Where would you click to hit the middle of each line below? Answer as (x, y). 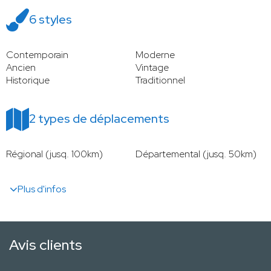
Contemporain (37, 55)
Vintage (152, 68)
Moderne (155, 55)
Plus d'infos (42, 189)
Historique (28, 80)
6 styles (51, 20)
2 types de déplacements (99, 119)
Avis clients (46, 245)
